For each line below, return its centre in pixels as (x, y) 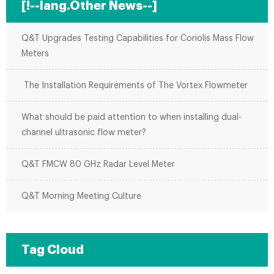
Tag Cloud (53, 250)
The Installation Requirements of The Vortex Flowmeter (135, 86)
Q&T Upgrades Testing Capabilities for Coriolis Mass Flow (138, 39)
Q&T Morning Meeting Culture (81, 196)
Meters (35, 54)
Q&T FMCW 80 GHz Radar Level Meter (98, 165)
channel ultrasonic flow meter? (84, 133)
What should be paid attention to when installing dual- (131, 117)
